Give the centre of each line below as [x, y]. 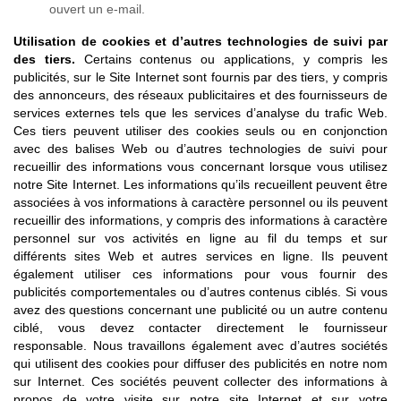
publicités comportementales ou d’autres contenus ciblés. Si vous [200, 292]
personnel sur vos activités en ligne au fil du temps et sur [200, 238]
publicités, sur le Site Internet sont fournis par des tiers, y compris [200, 77]
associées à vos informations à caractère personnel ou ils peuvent [200, 202]
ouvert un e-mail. [97, 9]
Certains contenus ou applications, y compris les [235, 59]
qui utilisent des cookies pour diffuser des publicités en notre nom [200, 363]
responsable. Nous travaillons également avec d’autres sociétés [200, 346]
